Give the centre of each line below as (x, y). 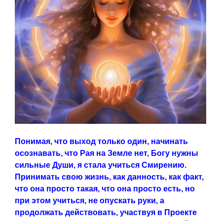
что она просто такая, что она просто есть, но (105, 189)
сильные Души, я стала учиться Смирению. (101, 165)
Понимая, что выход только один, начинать (101, 142)
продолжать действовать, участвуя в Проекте (106, 213)
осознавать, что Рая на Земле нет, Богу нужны (107, 153)
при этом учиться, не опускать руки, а (90, 201)
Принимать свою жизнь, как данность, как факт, (109, 177)
